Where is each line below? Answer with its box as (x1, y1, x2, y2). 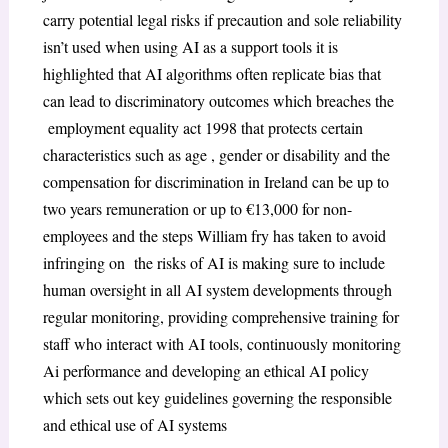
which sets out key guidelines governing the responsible (42, 387, 392, 409)
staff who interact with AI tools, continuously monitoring (42, 333, 401, 355)
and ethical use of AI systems (42, 414, 227, 436)
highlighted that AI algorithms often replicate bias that (42, 63, 381, 85)
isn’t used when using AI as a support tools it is (42, 36, 338, 58)
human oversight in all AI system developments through (42, 279, 392, 301)
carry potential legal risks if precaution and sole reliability (42, 9, 402, 31)
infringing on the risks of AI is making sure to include (42, 252, 385, 274)
